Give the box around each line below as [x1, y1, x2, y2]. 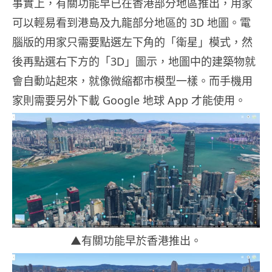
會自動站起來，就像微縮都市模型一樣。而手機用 [12, 73, 253, 89]
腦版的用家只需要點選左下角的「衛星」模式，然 [12, 35, 253, 50]
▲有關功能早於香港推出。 [70, 233, 202, 248]
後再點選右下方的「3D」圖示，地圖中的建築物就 [12, 54, 256, 69]
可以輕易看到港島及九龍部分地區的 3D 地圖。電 [12, 15, 251, 30]
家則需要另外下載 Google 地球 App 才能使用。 [12, 93, 246, 108]
